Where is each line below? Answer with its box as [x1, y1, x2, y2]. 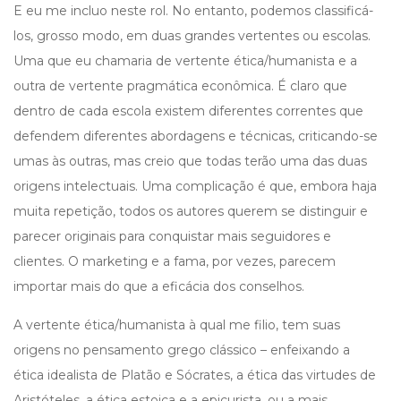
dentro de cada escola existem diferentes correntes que [13, 103, 363, 120]
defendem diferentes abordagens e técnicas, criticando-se [13, 128, 378, 145]
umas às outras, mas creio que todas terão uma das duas [13, 153, 367, 170]
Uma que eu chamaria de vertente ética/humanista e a [13, 53, 357, 70]
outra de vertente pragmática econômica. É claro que [13, 78, 347, 95]
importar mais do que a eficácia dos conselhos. [13, 278, 304, 295]
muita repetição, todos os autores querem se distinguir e [13, 203, 368, 220]
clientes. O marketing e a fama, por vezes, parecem [13, 253, 336, 270]
